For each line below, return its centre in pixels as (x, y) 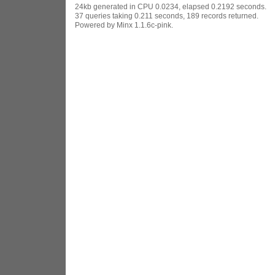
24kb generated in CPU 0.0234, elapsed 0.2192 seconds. (170, 6)
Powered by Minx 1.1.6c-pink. (124, 25)
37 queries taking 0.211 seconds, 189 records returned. (166, 16)
